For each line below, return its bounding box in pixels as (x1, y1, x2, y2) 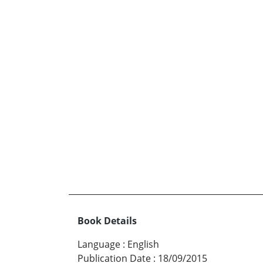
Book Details (77, 214, 137, 227)
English (127, 237, 159, 251)
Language (77, 237, 120, 251)
